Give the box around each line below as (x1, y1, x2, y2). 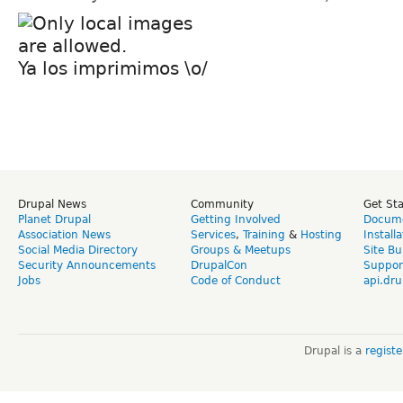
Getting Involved (191, 212, 281, 226)
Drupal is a (303, 344, 365, 357)
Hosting (300, 228, 342, 241)
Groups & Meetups (191, 243, 291, 256)
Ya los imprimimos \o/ (18, 58, 208, 80)
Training (243, 228, 285, 241)
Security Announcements (18, 258, 156, 272)
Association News (18, 228, 111, 241)
